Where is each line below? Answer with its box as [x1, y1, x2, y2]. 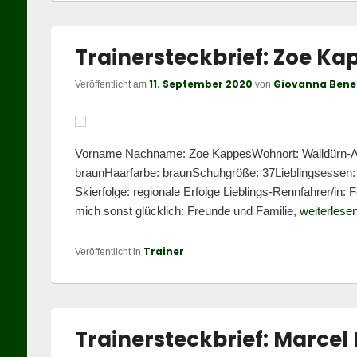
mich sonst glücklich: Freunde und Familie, [74, 204, 300, 218]
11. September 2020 [148, 77, 253, 91]
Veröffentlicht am [74, 79, 149, 90]
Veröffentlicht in [74, 246, 141, 257]
